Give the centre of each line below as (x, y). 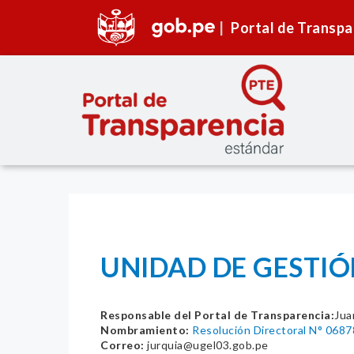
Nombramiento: (145, 330)
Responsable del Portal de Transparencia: (217, 315)
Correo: (122, 345)
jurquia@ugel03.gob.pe (206, 345)
